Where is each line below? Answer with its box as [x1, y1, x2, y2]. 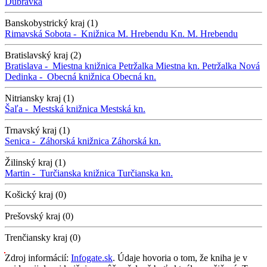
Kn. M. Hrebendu [170, 28, 238, 39]
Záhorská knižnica [40, 135, 109, 146]
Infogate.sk [71, 252, 113, 263]
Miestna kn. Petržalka [156, 60, 237, 71]
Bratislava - [5, 60, 52, 71]
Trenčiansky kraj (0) [5, 232, 80, 243]
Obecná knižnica [47, 71, 110, 82]
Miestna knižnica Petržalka [52, 60, 153, 71]
